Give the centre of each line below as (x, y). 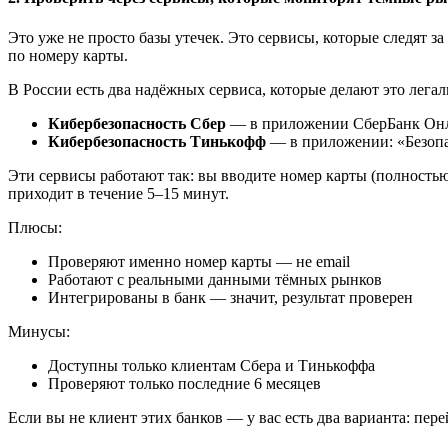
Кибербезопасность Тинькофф (157, 141)
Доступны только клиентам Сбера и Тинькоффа (211, 365)
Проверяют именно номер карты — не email (199, 261)
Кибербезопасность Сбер (137, 123)
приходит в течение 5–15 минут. (118, 193)
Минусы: (39, 331)
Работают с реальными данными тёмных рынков (215, 279)
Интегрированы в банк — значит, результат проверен (230, 297)
